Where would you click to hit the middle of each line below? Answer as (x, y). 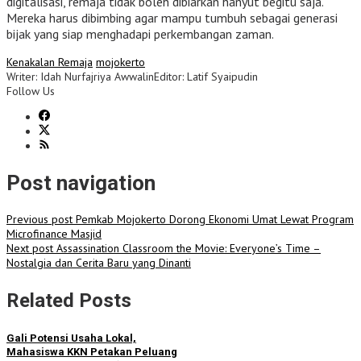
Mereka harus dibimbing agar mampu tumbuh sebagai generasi (172, 18)
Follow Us (31, 91)
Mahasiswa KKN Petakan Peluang (92, 352)
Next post (30, 249)
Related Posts (69, 301)
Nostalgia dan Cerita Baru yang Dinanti (99, 263)
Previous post (39, 220)
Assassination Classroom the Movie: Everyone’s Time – (187, 249)
